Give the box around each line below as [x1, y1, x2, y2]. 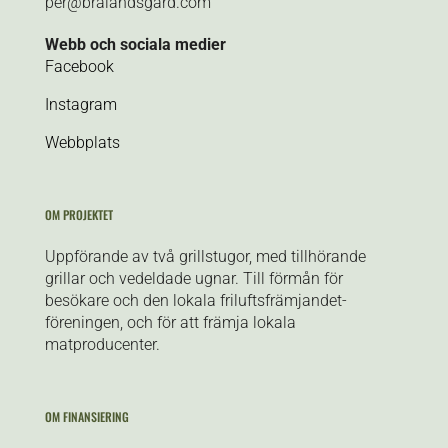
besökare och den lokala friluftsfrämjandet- [44, 290, 347, 310]
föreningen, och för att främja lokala [44, 312, 296, 332]
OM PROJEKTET [44, 205, 113, 223]
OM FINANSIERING [44, 407, 129, 425]
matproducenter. [44, 334, 164, 354]
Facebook [44, 56, 114, 76]
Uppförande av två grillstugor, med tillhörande [44, 246, 366, 266]
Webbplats [44, 132, 120, 152]
